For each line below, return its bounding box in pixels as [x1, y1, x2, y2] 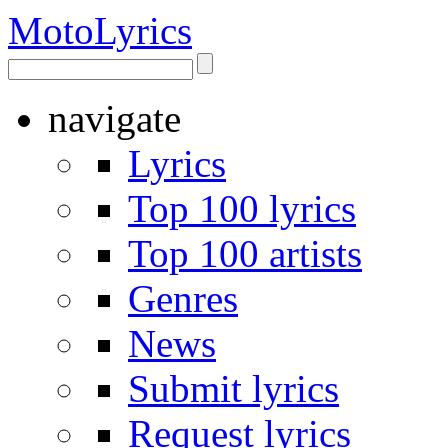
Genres [128, 277, 238, 320]
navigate [48, 97, 181, 140]
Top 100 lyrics [128, 187, 356, 230]
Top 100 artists [128, 232, 362, 275]
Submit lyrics [128, 367, 339, 410]
